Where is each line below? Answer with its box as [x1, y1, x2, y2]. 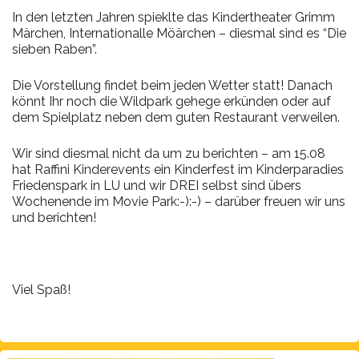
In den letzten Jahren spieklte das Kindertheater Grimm [12, 10, 335, 26]
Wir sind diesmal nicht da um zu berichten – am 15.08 [12, 146, 325, 162]
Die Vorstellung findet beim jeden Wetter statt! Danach [12, 78, 333, 94]
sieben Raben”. [12, 42, 97, 58]
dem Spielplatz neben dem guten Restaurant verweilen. [12, 110, 340, 126]
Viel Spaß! [12, 282, 71, 298]
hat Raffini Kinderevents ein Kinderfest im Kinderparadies [12, 162, 344, 178]
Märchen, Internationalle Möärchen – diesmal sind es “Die [12, 26, 346, 42]
